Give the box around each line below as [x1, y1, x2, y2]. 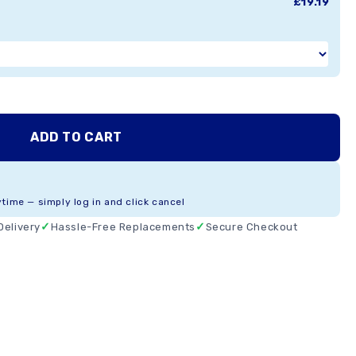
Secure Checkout [205, 221, 298, 233]
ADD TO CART [29, 130, 122, 145]
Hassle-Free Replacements [50, 221, 196, 233]
